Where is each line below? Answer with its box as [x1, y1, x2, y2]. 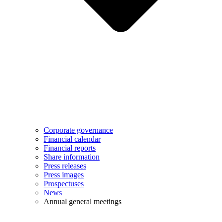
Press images [44, 170, 84, 179]
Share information [44, 152, 100, 161]
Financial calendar [44, 134, 101, 143]
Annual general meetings [44, 197, 121, 206]
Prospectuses [44, 179, 84, 188]
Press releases [44, 161, 86, 170]
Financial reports [44, 143, 96, 152]
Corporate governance [44, 125, 113, 134]
